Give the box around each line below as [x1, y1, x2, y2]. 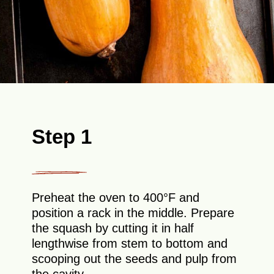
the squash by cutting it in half [32, 221, 194, 235]
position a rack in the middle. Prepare [32, 206, 235, 220]
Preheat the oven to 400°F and [32, 191, 200, 205]
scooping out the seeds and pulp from [32, 252, 237, 266]
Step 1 [32, 125, 92, 149]
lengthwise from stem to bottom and [32, 237, 228, 251]
